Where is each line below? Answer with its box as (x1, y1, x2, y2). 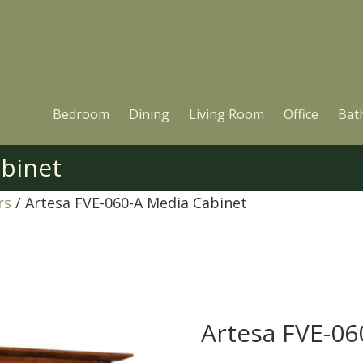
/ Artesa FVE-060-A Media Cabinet (11, 193, 247, 212)
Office (284, 105, 318, 123)
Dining (129, 105, 169, 123)
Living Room (189, 105, 264, 123)
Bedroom (53, 105, 109, 123)
